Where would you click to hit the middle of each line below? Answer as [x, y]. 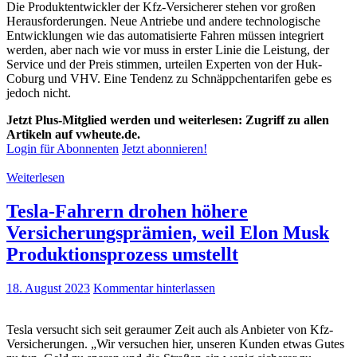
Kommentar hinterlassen [154, 288]
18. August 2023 [48, 288]
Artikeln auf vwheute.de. [73, 135]
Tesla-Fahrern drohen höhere [127, 211]
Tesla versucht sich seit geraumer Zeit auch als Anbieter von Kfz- [170, 329]
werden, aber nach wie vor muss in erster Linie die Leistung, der [168, 50]
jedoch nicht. [39, 93]
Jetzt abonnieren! [165, 149]
